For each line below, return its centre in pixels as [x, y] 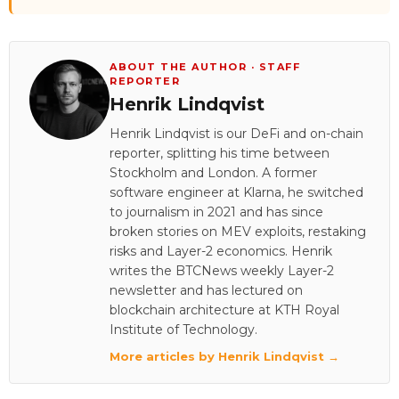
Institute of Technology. [183, 329]
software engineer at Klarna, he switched [236, 192]
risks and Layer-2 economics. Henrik [221, 251]
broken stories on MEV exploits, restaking [238, 231]
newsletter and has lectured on [206, 290]
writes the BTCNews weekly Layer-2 [222, 270]
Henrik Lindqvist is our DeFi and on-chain [236, 133]
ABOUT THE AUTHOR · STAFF [205, 66]
